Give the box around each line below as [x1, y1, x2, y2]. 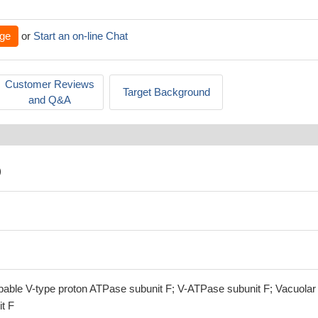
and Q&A [28, 94, 71, 106]
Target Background [122, 86, 210, 98]
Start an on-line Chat [33, 30, 128, 42]
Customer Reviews [5, 78, 94, 90]
